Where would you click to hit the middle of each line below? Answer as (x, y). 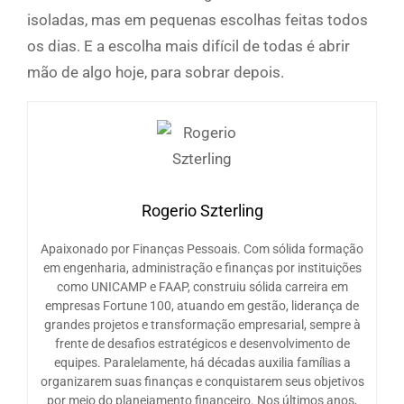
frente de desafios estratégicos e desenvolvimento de (202, 344)
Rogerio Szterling (202, 211)
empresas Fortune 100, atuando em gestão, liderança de (202, 306)
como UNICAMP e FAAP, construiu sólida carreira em (202, 287)
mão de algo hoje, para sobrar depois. (156, 73)
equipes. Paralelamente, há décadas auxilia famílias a (202, 363)
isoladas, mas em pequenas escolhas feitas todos (197, 20)
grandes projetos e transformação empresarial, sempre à (202, 325)
